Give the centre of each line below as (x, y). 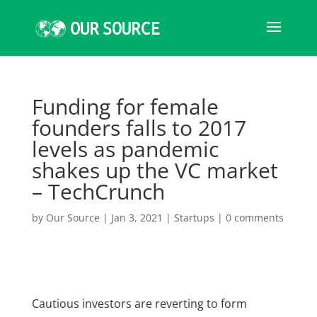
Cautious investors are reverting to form (139, 304)
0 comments (254, 218)
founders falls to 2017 (139, 128)
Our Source (73, 218)
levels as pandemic (125, 149)
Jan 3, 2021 (137, 218)
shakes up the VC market (155, 170)
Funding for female (125, 106)
